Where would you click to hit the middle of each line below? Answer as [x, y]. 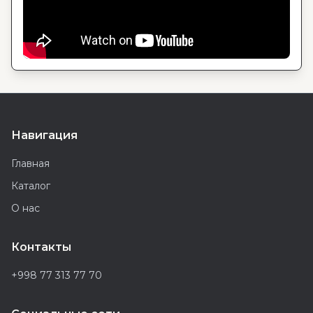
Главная [30, 163]
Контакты [41, 247]
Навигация [44, 135]
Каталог [31, 186]
